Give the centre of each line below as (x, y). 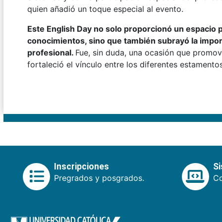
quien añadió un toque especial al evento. (105, 9)
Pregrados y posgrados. (99, 178)
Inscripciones (82, 167)
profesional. (51, 53)
